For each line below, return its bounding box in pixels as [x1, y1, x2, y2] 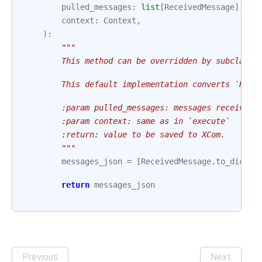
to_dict [216, 157, 249, 166]
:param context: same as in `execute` [24, 116, 230, 126]
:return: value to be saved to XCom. [24, 130, 225, 139]
